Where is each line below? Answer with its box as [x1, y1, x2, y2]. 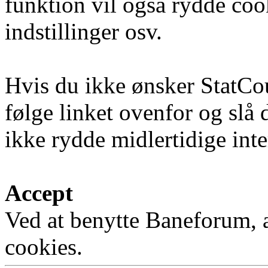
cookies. [5, 234, 83, 260]
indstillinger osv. [5, 19, 162, 45]
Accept [5, 180, 73, 206]
